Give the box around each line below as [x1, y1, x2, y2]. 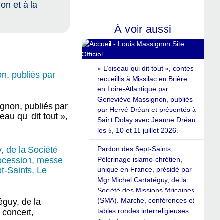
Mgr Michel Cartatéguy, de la [97, 176, 187, 184]
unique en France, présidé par [97, 165, 192, 174]
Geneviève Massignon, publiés [97, 95, 192, 104]
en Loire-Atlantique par [97, 85, 168, 93]
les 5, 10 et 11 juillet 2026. [97, 126, 178, 135]
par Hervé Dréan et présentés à [97, 106, 196, 114]
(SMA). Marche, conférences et [97, 196, 194, 205]
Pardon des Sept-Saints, [97, 145, 173, 153]
